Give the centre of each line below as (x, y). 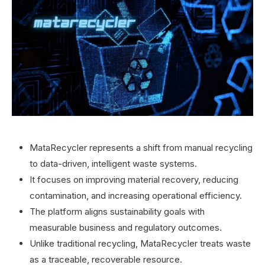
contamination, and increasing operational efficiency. (136, 195)
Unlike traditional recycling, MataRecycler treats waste (140, 243)
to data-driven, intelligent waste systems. (113, 163)
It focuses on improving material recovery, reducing (134, 179)
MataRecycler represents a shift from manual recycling (141, 147)
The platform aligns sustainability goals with (117, 211)
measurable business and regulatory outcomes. (126, 227)
